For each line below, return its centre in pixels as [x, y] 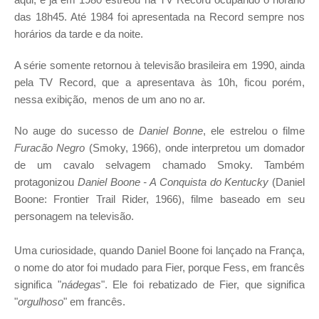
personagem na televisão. [74, 216]
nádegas [81, 284]
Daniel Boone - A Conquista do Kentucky [174, 182]
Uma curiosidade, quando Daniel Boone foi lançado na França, [159, 250]
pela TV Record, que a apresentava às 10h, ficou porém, [159, 82]
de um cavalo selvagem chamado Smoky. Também [159, 164]
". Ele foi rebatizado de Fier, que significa [203, 284]
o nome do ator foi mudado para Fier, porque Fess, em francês [159, 267]
